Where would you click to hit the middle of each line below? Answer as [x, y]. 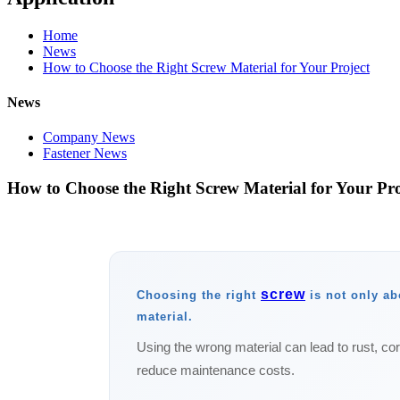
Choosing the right [199, 295]
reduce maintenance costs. [216, 370]
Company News [89, 137]
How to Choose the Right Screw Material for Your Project [206, 67]
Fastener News [85, 154]
